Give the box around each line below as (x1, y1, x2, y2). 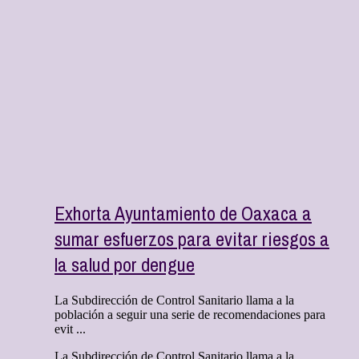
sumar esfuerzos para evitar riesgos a (54, 225, 329, 252)
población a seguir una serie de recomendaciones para (54, 307, 325, 321)
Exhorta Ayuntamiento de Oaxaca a (54, 200, 312, 226)
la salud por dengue (54, 251, 195, 277)
